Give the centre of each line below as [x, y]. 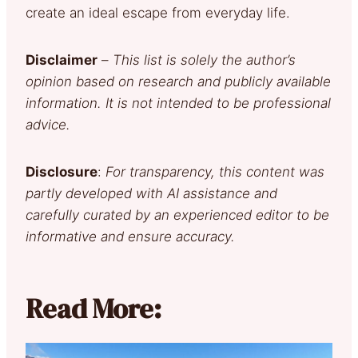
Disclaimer [62, 60]
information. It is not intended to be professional [178, 103]
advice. [48, 124]
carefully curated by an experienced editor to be [177, 215]
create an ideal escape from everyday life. [162, 12]
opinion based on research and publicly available [178, 81]
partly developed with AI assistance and [151, 193]
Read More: [93, 308]
